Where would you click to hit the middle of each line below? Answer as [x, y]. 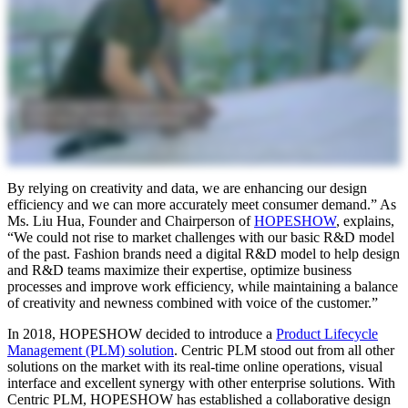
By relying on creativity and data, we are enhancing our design [187, 189]
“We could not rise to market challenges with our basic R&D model [201, 238]
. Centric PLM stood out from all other [284, 351]
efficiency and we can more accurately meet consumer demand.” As [202, 205]
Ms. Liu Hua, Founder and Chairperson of [131, 221]
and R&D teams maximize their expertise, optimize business [179, 270]
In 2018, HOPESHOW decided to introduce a [142, 334]
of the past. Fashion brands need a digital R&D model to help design [204, 254]
